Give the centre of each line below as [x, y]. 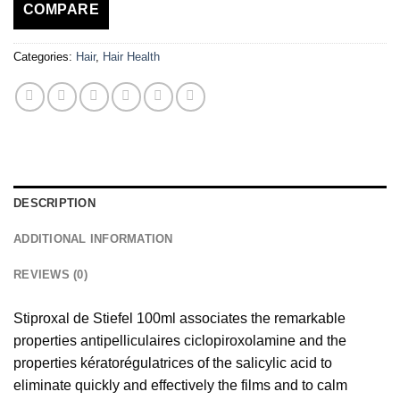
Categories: [45, 57]
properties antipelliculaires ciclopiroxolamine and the [180, 341]
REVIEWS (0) [50, 275]
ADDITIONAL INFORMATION [93, 239]
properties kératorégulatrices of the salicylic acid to [173, 363]
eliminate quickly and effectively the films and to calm [180, 386]
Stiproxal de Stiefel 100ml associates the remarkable [179, 319]
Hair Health [131, 57]
